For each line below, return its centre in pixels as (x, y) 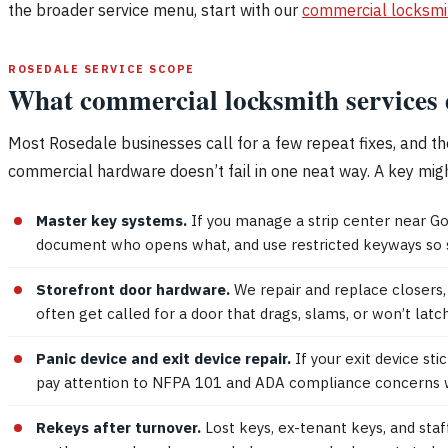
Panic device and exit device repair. (163, 358)
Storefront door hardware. (133, 289)
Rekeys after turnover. (118, 427)
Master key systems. (111, 220)
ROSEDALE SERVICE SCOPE (101, 68)
